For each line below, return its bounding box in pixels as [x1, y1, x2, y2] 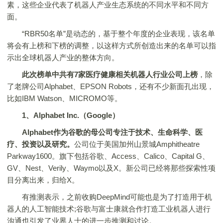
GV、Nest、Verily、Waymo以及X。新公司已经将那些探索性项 [7, 164, 216, 172]
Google [87, 111, 112, 119]
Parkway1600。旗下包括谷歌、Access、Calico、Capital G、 [7, 152, 210, 160]
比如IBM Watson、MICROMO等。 [7, 94, 122, 103]
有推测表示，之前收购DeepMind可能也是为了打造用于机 [7, 193, 212, 201]
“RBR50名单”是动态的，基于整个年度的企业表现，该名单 [7, 29, 215, 38]
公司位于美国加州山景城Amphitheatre [74, 140, 200, 148]
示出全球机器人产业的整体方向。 [7, 53, 119, 62]
